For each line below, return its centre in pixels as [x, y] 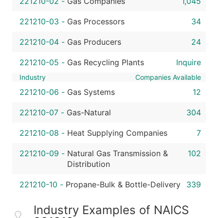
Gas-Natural [89, 112]
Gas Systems [91, 92]
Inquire [189, 62]
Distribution [89, 164]
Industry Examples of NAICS [111, 210]
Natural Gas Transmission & [118, 153]
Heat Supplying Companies [117, 133]
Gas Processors [96, 21]
